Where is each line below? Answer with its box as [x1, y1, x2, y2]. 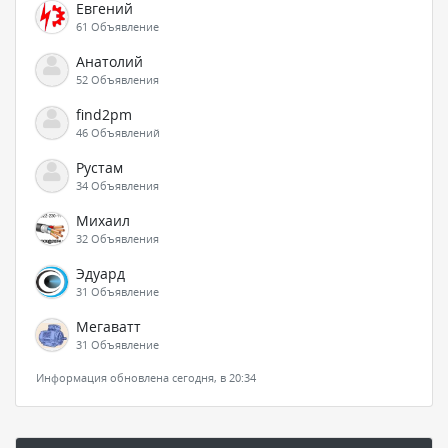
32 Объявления [76, 230, 159, 246]
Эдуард [76, 263, 125, 283]
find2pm [76, 104, 132, 124]
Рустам [76, 157, 123, 177]
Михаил [76, 210, 130, 230]
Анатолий [76, 51, 143, 71]
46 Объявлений [76, 124, 160, 140]
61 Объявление [76, 18, 159, 34]
